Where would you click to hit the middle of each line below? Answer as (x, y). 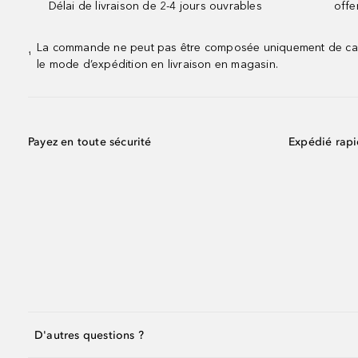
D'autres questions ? (89, 335)
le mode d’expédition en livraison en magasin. (157, 64)
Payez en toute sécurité (90, 142)
